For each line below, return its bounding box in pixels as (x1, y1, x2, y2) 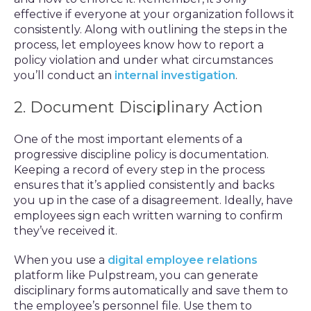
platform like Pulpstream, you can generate (14, 269, 258, 282)
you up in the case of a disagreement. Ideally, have (14, 194, 293, 207)
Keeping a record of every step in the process (14, 163, 264, 176)
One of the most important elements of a (14, 133, 242, 146)
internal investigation (115, 69, 235, 82)
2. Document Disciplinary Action (14, 98, 263, 117)
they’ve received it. (14, 224, 117, 237)
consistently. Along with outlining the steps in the (14, 23, 287, 36)
